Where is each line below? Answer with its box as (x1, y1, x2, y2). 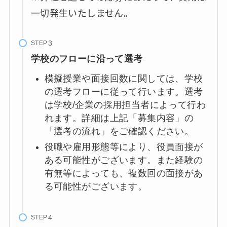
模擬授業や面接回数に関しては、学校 (44, 73, 203, 84)
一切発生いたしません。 (30, 6, 133, 20)
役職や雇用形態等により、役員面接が (44, 141, 203, 152)
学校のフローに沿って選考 (30, 54, 143, 64)
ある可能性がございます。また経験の (44, 155, 203, 165)
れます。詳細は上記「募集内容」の (44, 113, 194, 124)
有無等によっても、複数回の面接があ (44, 168, 203, 178)
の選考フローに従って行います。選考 (44, 87, 203, 97)
